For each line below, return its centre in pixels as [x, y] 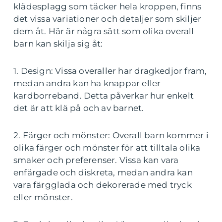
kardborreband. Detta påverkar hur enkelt [104, 95]
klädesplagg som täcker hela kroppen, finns [108, 6]
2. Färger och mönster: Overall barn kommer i [111, 135]
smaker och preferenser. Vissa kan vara [96, 160]
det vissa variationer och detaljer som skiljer [108, 19]
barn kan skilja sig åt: [58, 43]
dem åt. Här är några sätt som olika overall [104, 31]
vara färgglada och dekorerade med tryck [103, 185]
